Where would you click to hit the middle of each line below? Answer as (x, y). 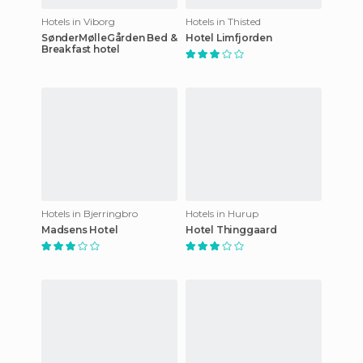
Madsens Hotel (80, 229)
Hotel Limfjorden (229, 37)
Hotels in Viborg (78, 21)
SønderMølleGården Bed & (109, 37)
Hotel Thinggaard (231, 229)
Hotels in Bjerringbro (90, 213)
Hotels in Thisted (223, 21)
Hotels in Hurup (222, 213)
